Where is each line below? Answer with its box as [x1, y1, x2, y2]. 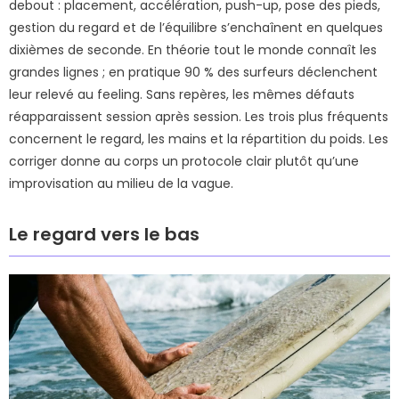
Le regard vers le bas [9, 221, 199, 247]
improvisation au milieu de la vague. [9, 174, 233, 192]
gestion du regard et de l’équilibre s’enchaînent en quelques [9, 18, 383, 37]
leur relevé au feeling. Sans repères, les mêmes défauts [9, 85, 354, 103]
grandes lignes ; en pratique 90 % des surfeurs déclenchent [9, 62, 378, 81]
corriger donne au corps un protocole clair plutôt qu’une [9, 151, 359, 170]
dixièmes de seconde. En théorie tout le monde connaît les [9, 40, 377, 59]
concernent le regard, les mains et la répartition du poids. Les [9, 129, 388, 148]
